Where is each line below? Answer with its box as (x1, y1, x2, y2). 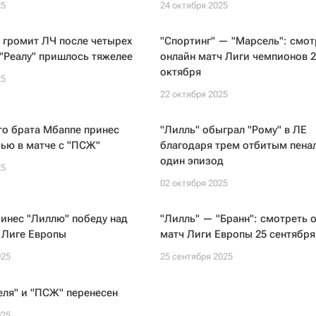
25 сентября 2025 (159, 251, 233, 262)
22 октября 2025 (159, 89, 228, 99)
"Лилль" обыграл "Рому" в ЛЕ (159, 123, 307, 136)
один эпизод (159, 154, 224, 167)
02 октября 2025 (159, 178, 228, 188)
